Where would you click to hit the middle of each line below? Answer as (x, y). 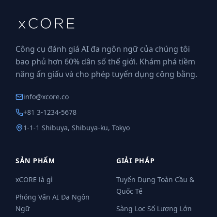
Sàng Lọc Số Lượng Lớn (154, 209)
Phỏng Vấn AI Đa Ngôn (53, 197)
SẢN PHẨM (35, 161)
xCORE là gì (34, 179)
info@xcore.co (46, 97)
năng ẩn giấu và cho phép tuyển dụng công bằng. (106, 74)
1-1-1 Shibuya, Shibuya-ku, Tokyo (77, 128)
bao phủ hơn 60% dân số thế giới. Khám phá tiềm (105, 62)
